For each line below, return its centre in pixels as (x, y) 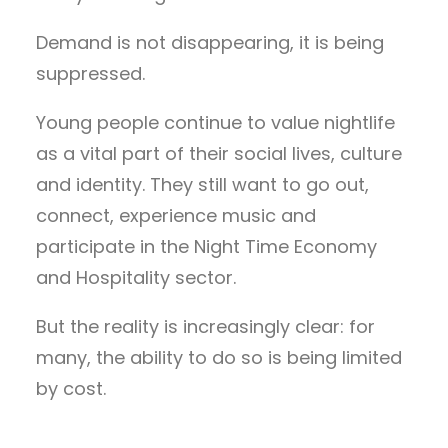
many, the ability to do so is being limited (219, 357)
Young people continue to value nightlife (215, 122)
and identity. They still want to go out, (202, 184)
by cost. (71, 388)
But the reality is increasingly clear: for (205, 326)
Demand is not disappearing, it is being (210, 42)
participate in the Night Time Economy (206, 246)
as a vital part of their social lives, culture (219, 153)
